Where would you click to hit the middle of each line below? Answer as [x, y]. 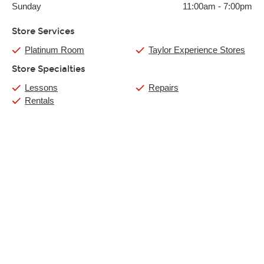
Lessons [41, 88]
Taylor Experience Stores [197, 50]
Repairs [164, 88]
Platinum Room [55, 50]
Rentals [39, 100]
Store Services [43, 31]
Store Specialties [49, 69]
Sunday [27, 6]
